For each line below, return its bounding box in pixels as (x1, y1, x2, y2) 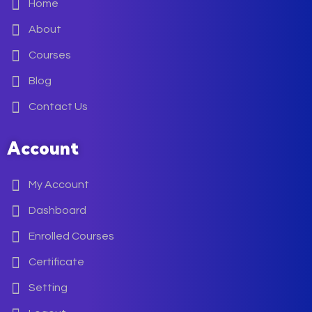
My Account (29, 179, 89, 190)
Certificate (29, 256, 84, 267)
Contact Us (29, 101, 88, 112)
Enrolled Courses (29, 231, 114, 242)
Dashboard (29, 205, 86, 216)
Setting (29, 282, 68, 293)
